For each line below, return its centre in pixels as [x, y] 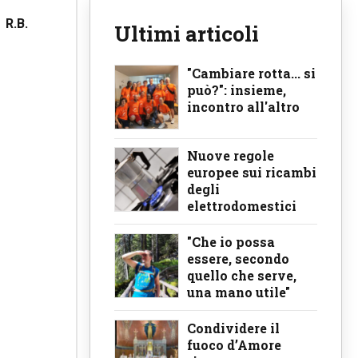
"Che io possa [231, 241]
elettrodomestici [242, 206]
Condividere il [233, 328]
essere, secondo [238, 258]
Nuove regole [231, 156]
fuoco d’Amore [234, 344]
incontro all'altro [243, 107]
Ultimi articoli [187, 34]
